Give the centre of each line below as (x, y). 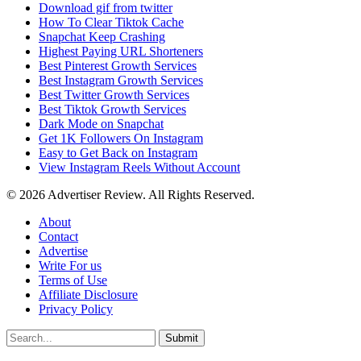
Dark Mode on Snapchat (101, 123)
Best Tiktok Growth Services (112, 109)
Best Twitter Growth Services (114, 94)
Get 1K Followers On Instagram (121, 138)
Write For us (70, 265)
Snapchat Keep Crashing (102, 36)
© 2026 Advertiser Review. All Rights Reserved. (131, 194)
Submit (182, 338)
